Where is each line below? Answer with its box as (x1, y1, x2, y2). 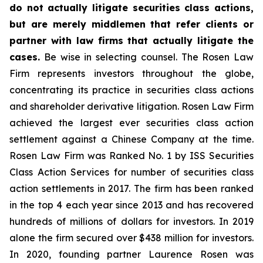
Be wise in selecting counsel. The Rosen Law (40, 51, 254, 63)
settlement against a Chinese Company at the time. (9, 133, 254, 145)
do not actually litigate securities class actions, (9, 2, 254, 14)
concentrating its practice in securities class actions (9, 84, 254, 96)
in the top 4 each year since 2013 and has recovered (9, 199, 254, 211)
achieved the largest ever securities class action (9, 117, 254, 129)
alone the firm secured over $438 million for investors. (9, 232, 254, 244)
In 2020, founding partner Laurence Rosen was (9, 248, 254, 260)
